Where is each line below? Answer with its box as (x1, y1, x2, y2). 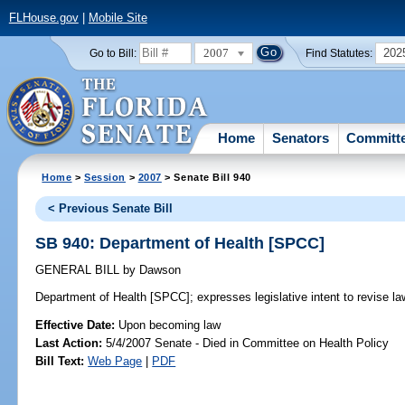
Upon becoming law (118, 317, 221, 332)
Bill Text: (35, 353, 85, 368)
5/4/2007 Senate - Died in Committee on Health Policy (102, 335, 390, 350)
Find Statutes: (306, 47, 373, 59)
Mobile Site (88, 11, 147, 25)
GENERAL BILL (35, 263, 124, 278)
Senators (272, 129, 330, 146)
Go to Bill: (89, 47, 137, 59)
